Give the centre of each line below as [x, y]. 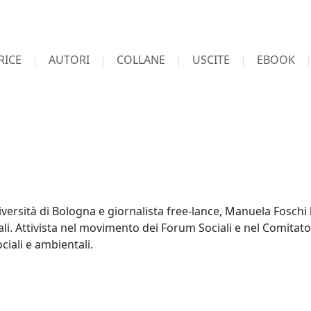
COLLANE [141, 60]
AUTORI [69, 60]
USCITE [211, 60]
